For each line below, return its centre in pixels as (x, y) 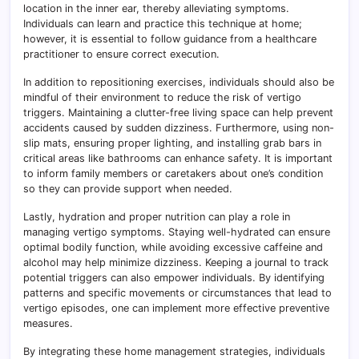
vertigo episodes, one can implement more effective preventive (176, 309)
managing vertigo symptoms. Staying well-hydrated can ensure (177, 232)
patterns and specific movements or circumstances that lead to (177, 293)
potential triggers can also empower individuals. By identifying (174, 278)
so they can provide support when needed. (128, 189)
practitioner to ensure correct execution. (121, 54)
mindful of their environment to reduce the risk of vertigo (162, 98)
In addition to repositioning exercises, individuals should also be (179, 83)
